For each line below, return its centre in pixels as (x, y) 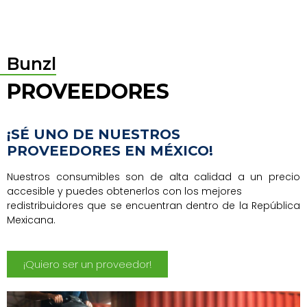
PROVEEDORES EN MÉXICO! (110, 150)
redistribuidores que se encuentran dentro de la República (153, 205)
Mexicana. (31, 220)
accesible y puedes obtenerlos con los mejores (124, 191)
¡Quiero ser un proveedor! (87, 265)
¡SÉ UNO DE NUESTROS (94, 134)
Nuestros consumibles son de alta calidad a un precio (153, 176)
